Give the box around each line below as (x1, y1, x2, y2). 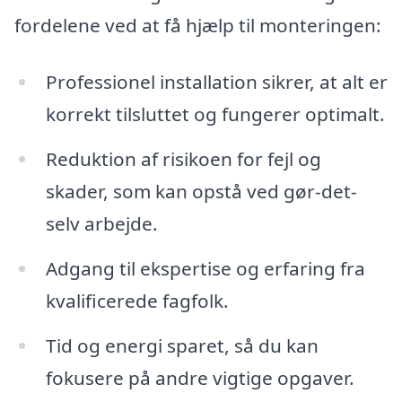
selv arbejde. (45, 211, 158, 237)
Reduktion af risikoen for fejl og (45, 146, 321, 172)
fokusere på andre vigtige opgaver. (45, 364, 354, 390)
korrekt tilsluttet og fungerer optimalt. (45, 101, 385, 127)
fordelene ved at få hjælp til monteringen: (14, 12, 381, 38)
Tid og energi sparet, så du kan (45, 332, 319, 358)
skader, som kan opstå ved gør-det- (45, 179, 357, 205)
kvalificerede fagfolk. (45, 288, 229, 314)
